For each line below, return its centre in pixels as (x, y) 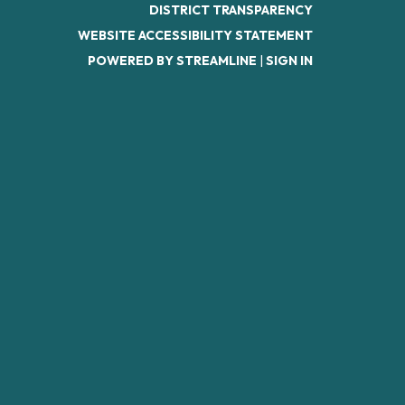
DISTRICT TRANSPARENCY (231, 10)
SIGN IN (289, 61)
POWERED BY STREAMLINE (172, 61)
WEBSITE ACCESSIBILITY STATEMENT (195, 35)
